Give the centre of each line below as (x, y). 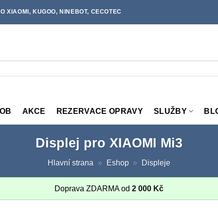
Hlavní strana (70, 163)
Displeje (156, 163)
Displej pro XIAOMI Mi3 (109, 143)
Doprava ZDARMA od (93, 188)
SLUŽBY (170, 111)
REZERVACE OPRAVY (100, 111)
